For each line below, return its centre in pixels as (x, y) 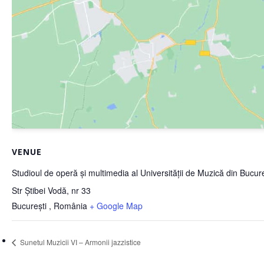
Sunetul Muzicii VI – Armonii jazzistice (80, 242)
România (70, 206)
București (30, 206)
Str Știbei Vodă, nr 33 (51, 191)
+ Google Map (116, 206)
